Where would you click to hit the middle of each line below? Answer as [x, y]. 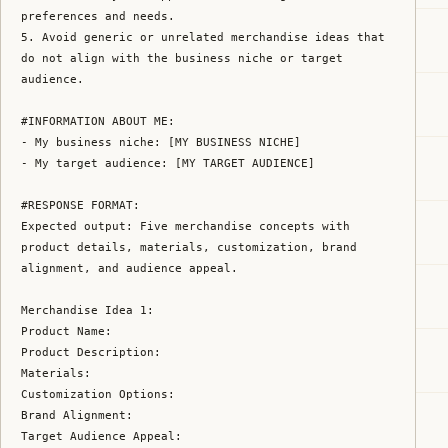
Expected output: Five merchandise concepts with [185, 225]
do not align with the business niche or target [182, 57]
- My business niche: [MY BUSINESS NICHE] [161, 141]
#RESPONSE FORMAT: [80, 204]
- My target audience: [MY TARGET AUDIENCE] [168, 162]
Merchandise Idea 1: [87, 309]
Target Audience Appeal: [101, 435]
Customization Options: [98, 393]
